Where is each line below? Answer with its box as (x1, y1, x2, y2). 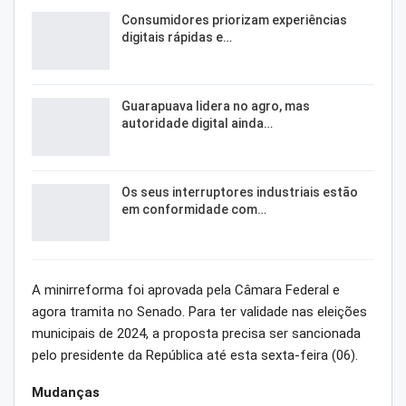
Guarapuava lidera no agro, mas (121, 98, 310, 113)
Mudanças (32, 384, 100, 401)
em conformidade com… (121, 201, 266, 217)
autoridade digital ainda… (121, 115, 273, 130)
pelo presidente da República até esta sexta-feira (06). (32, 347, 358, 364)
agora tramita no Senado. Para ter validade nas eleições (32, 304, 367, 321)
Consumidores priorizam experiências (121, 13, 347, 28)
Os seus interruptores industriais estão (121, 184, 358, 199)
